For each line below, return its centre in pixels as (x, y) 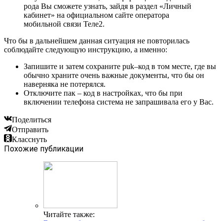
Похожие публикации (44, 148)
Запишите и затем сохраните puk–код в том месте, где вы (120, 66)
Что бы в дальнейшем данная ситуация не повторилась (97, 40)
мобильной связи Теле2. (64, 24)
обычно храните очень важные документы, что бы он (114, 75)
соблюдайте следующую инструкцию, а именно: (86, 49)
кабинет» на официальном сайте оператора (96, 15)
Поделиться (32, 119)
